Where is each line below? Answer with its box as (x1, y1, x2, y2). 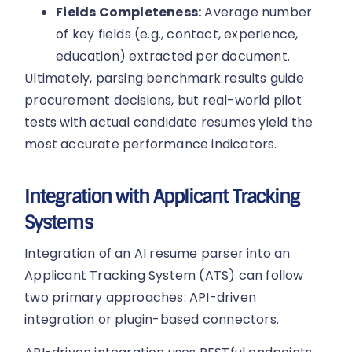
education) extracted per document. (56, 47, 291, 66)
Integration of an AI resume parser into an (24, 244, 291, 262)
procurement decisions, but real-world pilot (24, 91, 302, 110)
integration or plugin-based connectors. (24, 310, 280, 328)
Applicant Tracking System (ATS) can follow (24, 266, 304, 284)
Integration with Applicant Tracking (24, 183, 299, 208)
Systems (24, 209, 93, 234)
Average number (201, 3, 313, 22)
